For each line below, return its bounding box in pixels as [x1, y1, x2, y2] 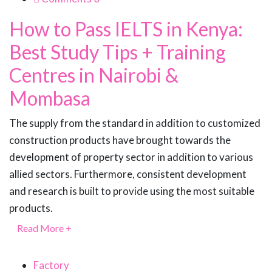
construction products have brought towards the [9, 134, 231, 147]
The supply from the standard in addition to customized [9, 117, 260, 130]
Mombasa [9, 86, 90, 110]
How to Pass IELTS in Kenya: [9, 17, 243, 41]
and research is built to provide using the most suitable [9, 185, 254, 198]
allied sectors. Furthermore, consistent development [9, 168, 246, 181]
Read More [17, 222, 64, 234]
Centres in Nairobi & [9, 63, 178, 87]
